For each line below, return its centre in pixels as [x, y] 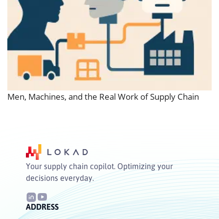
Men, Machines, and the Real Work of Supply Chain [103, 97]
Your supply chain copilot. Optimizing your [99, 166]
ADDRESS [42, 207]
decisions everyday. [60, 178]
